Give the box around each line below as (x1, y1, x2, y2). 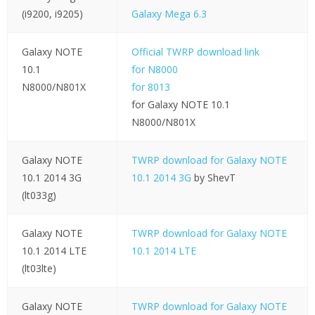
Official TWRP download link (131, 45, 259, 59)
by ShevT (191, 171, 236, 185)
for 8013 (131, 80, 170, 94)
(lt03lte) (21, 262, 56, 276)
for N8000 (131, 63, 178, 77)
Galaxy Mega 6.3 (131, 7, 207, 21)
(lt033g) (21, 188, 56, 202)
